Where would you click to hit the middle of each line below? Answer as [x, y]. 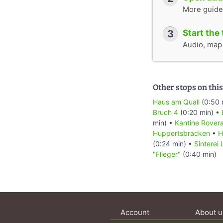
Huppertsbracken [181, 133]
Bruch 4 [166, 112]
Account [135, 212]
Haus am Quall [176, 102]
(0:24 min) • [173, 143]
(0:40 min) [199, 154]
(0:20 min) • [200, 112]
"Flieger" [167, 154]
